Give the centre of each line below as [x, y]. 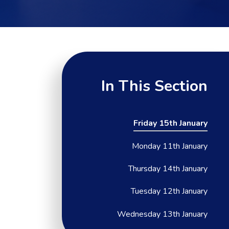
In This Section [155, 86]
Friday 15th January [171, 123]
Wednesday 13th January [163, 214]
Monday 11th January [170, 146]
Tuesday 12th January [169, 191]
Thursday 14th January [168, 168]
